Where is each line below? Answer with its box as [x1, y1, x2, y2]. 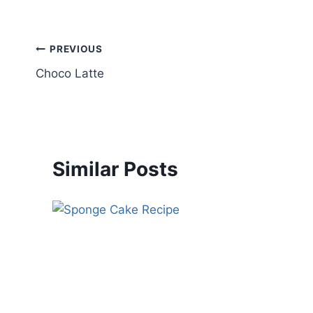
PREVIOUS [50, 43, 103, 55]
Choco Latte [36, 66, 104, 80]
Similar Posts [52, 156, 178, 181]
